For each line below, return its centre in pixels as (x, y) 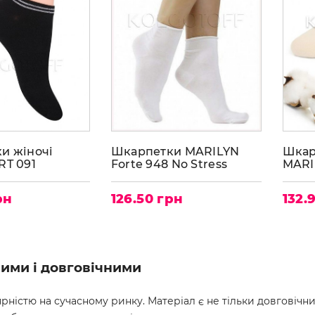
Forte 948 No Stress (169, 165)
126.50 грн (147, 199)
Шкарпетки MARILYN (175, 152)
